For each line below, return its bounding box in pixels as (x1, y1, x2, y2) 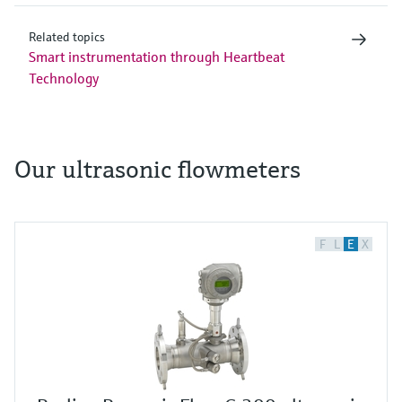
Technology (29, 68, 99, 87)
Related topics (29, 28, 105, 45)
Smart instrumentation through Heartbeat (29, 47, 284, 66)
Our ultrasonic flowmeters (14, 153, 301, 185)
